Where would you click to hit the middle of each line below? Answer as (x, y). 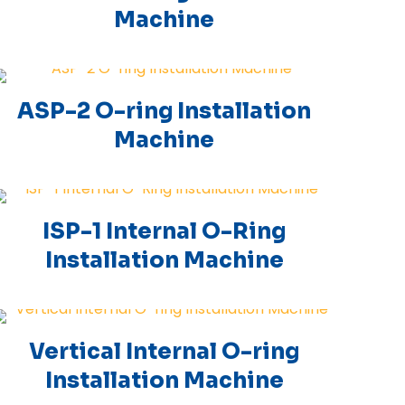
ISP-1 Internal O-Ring (165, 231)
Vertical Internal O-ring (165, 352)
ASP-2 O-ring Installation (165, 111)
